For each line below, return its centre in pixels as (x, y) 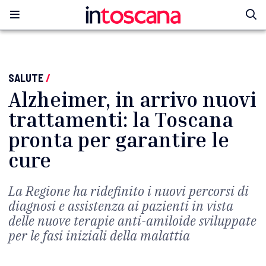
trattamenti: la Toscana (121, 120)
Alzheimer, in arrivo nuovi (132, 99)
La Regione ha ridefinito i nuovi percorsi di (129, 191)
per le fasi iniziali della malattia (99, 235)
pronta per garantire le (119, 140)
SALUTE (26, 78)
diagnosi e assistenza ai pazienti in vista (121, 206)
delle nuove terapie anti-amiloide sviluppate (132, 221)
